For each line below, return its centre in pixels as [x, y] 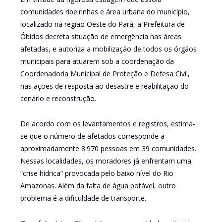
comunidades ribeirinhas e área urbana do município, [105, 11]
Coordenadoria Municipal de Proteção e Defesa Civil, [105, 73]
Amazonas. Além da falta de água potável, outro [98, 185]
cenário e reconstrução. [58, 98]
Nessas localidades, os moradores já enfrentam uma [106, 161]
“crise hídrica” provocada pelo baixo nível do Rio [97, 173]
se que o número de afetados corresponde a [92, 136]
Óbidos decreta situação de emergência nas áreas [101, 36]
